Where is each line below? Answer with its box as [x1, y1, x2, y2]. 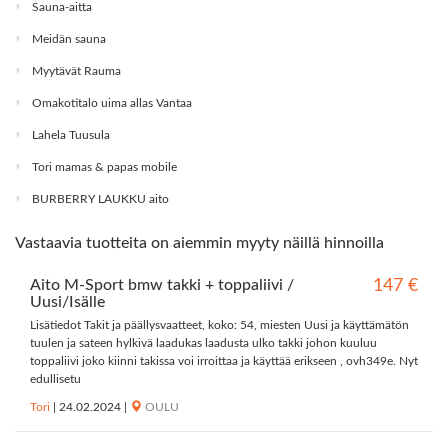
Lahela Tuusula [32, 129, 110, 142]
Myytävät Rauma [32, 65, 121, 78]
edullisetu [30, 373, 81, 386]
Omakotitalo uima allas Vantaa [32, 97, 192, 110]
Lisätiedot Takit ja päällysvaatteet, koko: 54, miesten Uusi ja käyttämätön [30, 319, 409, 332]
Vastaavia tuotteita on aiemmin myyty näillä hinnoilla [15, 235, 384, 252]
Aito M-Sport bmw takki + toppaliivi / [30, 277, 294, 294]
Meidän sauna [32, 33, 106, 46]
